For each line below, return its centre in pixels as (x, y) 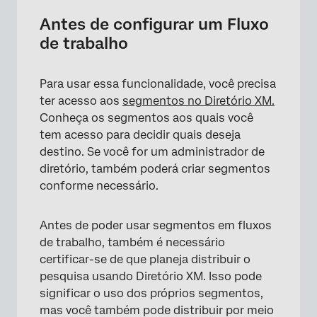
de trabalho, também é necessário (132, 242)
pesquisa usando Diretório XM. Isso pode (151, 276)
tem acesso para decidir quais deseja (140, 135)
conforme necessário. (99, 186)
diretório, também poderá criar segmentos (155, 169)
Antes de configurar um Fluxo (154, 24)
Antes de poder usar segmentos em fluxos (156, 225)
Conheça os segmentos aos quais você (146, 118)
